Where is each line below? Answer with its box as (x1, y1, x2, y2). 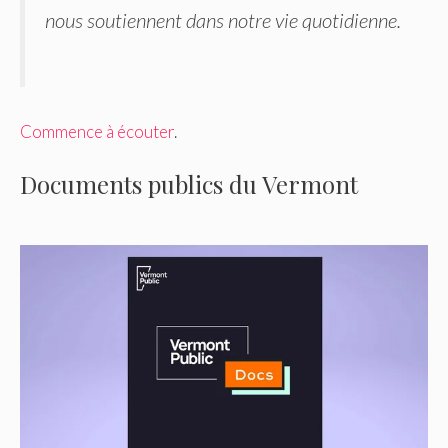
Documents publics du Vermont (20, 168, 358, 201)
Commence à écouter (20, 120, 174, 142)
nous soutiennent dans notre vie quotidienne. (45, 8, 401, 33)
